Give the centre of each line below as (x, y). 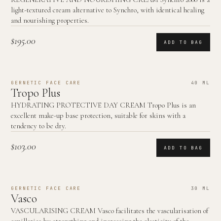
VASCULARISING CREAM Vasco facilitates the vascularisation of (110, 211)
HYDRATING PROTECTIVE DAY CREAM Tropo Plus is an (103, 105)
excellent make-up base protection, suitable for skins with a (98, 115)
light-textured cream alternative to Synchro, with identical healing (108, 10)
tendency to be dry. (38, 126)
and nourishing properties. (50, 20)
